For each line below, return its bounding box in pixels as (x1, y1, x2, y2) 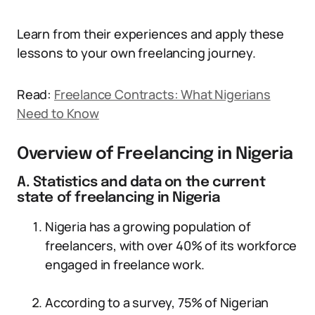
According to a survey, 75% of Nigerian (45, 294, 269, 311)
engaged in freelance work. (45, 256, 205, 273)
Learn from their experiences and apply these (17, 25, 285, 42)
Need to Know (17, 105, 99, 122)
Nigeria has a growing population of (45, 218, 251, 235)
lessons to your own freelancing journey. (17, 44, 256, 61)
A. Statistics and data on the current (17, 175, 266, 190)
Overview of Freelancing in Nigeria (17, 146, 293, 163)
